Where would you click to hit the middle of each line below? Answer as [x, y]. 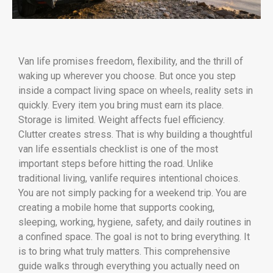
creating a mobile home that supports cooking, [116, 207]
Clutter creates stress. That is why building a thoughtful [135, 134]
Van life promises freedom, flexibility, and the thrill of [131, 61]
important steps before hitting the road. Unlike [116, 163]
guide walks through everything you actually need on [129, 266]
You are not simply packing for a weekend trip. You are [133, 193]
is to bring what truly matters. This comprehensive [124, 251]
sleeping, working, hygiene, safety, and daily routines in [135, 222]
